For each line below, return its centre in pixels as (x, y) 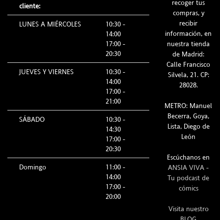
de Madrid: (188, 54)
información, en (188, 33)
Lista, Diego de (188, 126)
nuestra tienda (188, 43)
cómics (188, 188)
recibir (188, 23)
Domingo (33, 167)
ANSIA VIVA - (188, 167)
